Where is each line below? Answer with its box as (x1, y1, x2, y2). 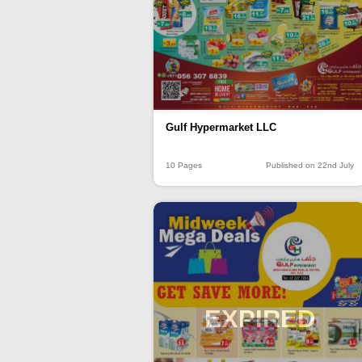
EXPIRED (204, 305, 315, 334)
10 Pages (166, 161, 202, 170)
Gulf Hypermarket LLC (166, 121, 276, 134)
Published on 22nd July (265, 161, 354, 170)
